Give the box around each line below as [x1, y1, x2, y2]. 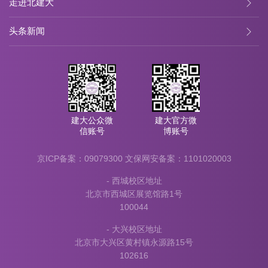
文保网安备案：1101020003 [124, 153, 232, 163]
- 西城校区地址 [106, 175, 162, 185]
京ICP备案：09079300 [36, 153, 125, 163]
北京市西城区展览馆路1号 [86, 188, 182, 199]
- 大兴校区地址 [106, 224, 162, 234]
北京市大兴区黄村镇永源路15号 [75, 237, 193, 247]
